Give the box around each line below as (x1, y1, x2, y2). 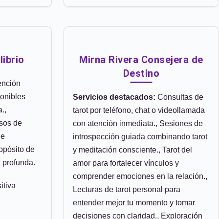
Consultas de (155, 93, 203, 101)
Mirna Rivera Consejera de (79, 54, 203, 66)
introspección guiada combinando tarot (73, 132, 207, 141)
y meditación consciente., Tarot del (73, 146, 192, 154)
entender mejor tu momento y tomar (73, 198, 195, 207)
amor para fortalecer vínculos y (73, 159, 179, 167)
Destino (123, 67, 160, 79)
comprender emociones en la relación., (73, 172, 207, 180)
